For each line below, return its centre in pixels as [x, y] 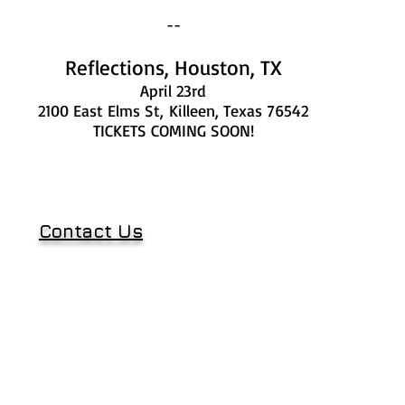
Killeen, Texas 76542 [239, 110]
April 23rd [173, 90]
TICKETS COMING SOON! [173, 130]
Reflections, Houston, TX [173, 67]
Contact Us [91, 231]
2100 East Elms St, [104, 110]
